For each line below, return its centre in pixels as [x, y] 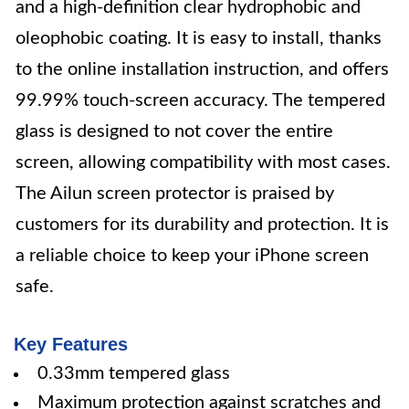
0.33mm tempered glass [134, 373]
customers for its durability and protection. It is [202, 225]
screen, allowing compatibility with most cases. [203, 163]
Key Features [71, 344]
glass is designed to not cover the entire [174, 131]
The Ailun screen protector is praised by [175, 194]
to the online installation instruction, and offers [202, 69]
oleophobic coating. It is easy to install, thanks [199, 38]
